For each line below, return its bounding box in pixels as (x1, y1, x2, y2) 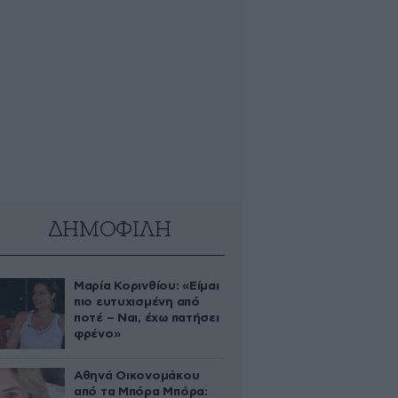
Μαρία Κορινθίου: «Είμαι (74, 280, 219, 292)
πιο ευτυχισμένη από (74, 296, 200, 308)
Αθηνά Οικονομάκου (74, 370, 200, 382)
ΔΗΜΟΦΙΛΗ (47, 219, 171, 242)
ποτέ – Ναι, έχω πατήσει (74, 312, 219, 324)
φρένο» (74, 328, 121, 340)
